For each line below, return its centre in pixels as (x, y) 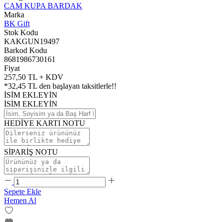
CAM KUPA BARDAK (43, 5)
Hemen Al (20, 200)
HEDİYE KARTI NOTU (45, 123)
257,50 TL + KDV (34, 77)
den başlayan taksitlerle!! (77, 86)
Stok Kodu (21, 32)
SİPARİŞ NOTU (31, 152)
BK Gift (17, 23)
